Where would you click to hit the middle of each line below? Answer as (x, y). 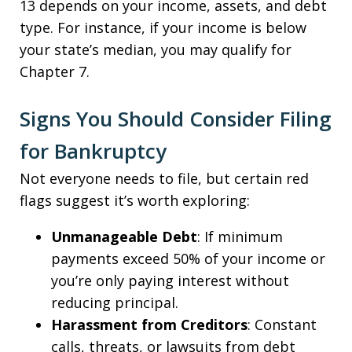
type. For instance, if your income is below (163, 27)
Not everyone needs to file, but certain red (164, 178)
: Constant (282, 324)
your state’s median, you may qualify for (156, 49)
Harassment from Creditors (149, 324)
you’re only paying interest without (170, 280)
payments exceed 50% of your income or (188, 258)
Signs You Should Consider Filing (176, 119)
